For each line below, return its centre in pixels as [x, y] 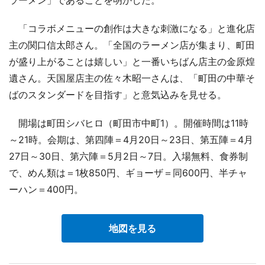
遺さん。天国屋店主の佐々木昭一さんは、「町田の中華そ [132, 78]
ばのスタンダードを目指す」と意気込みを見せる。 [118, 94]
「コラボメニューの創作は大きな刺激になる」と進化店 [132, 28]
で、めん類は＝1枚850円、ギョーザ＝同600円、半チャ [128, 172]
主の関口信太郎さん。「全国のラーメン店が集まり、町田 [132, 45]
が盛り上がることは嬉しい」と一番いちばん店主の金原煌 [132, 61]
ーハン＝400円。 [46, 189]
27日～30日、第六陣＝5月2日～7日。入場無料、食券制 [128, 156]
